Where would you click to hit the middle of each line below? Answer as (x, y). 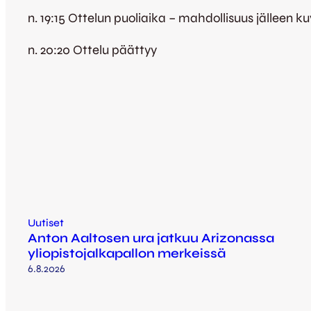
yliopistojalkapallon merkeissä (127, 253)
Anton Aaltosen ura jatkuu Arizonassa (151, 238)
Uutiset (46, 223)
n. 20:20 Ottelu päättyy (92, 50)
